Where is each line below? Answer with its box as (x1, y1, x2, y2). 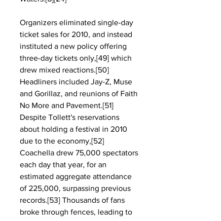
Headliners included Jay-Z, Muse (20, 77, 132, 86)
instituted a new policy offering (20, 42, 127, 50)
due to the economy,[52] (20, 137, 104, 145)
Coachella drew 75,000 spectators (20, 148, 138, 157)
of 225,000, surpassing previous (20, 184, 131, 192)
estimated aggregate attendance (20, 172, 132, 181)
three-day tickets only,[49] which (20, 54, 132, 62)
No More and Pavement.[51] (20, 101, 113, 110)
